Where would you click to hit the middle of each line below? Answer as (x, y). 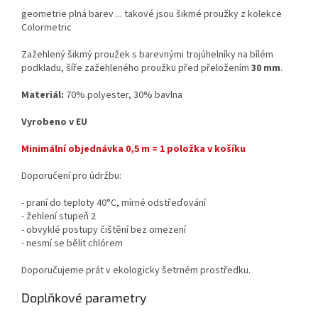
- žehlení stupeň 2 (59, 216)
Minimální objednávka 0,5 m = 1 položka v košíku (133, 149)
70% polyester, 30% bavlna (123, 95)
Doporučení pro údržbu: (71, 176)
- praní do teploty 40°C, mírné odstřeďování (114, 203)
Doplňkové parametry (84, 297)
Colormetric (46, 27)
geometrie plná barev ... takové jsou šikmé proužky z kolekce (152, 14)
